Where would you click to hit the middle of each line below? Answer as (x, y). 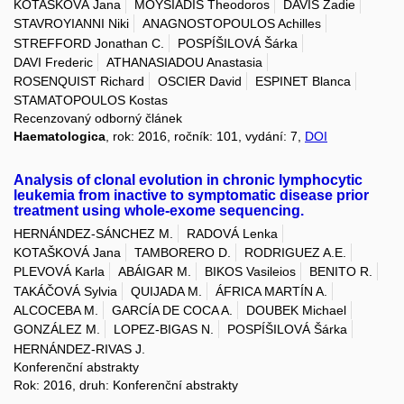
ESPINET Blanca (303, 82)
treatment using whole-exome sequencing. (159, 211)
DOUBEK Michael (296, 310)
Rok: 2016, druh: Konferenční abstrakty (126, 385)
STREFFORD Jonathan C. (89, 43)
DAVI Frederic (53, 62)
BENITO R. (341, 272)
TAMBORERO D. (183, 253)
